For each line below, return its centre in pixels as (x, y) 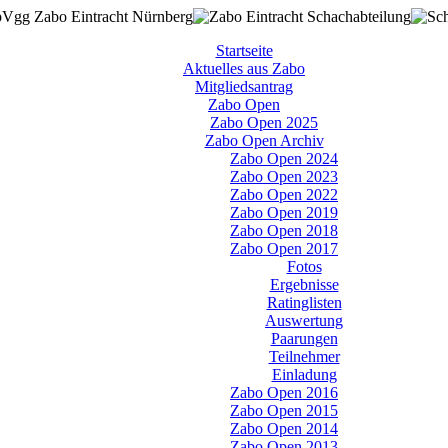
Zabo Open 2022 (284, 194)
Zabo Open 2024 (284, 158)
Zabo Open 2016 (284, 392)
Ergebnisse (304, 284)
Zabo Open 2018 (284, 230)
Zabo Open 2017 (284, 248)
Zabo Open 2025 (264, 122)
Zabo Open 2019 (284, 212)
